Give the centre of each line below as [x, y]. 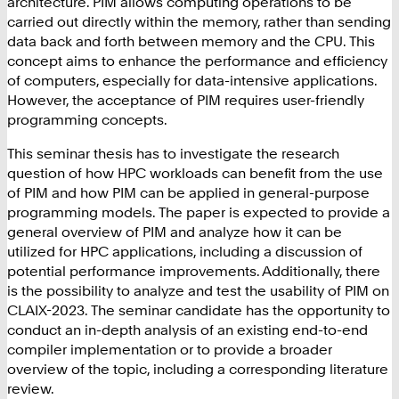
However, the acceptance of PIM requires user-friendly [186, 99]
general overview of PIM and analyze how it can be [175, 232]
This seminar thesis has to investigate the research [173, 154]
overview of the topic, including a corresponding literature [198, 369]
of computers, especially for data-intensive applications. [192, 80]
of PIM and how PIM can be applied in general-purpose [188, 193]
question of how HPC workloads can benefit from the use [195, 173]
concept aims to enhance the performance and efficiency [197, 60]
